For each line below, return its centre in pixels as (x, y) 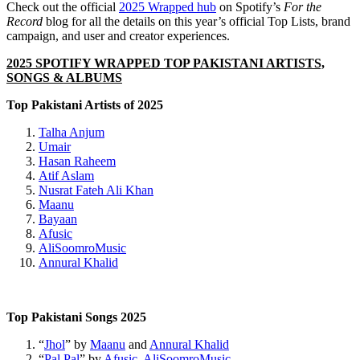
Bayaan (58, 219)
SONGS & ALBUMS (64, 77)
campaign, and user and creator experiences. (118, 35)
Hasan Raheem (77, 161)
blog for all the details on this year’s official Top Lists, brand (196, 21)
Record (25, 21)
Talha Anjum (72, 132)
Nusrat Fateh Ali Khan (96, 190)
